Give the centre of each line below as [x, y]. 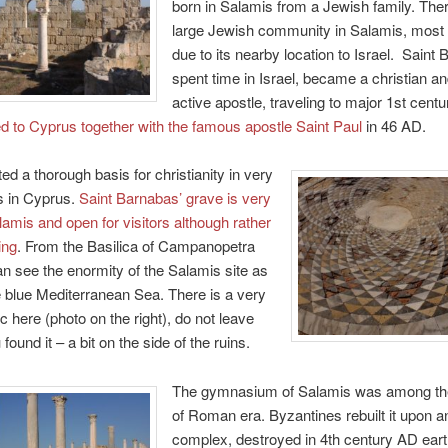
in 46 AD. [393, 126]
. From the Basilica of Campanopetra [135, 246]
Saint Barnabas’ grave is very [174, 198]
